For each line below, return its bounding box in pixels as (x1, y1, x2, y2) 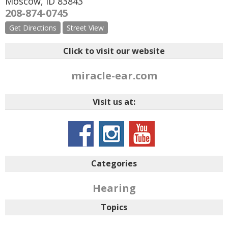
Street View (67, 23, 104, 33)
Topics (101, 202, 127, 213)
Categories (91, 158, 137, 169)
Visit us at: (93, 96, 135, 107)
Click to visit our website (63, 45, 165, 56)
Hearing (92, 181, 136, 195)
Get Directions (9, 23, 56, 33)
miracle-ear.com (71, 69, 157, 82)
